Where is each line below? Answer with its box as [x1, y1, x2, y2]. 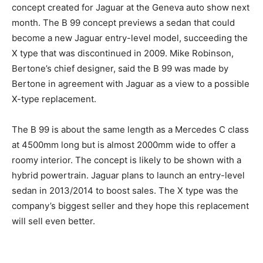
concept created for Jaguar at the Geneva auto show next [12, 1, 249, 13]
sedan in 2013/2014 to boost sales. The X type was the [12, 184, 238, 196]
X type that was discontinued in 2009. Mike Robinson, [12, 47, 234, 59]
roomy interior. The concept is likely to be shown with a [12, 154, 241, 166]
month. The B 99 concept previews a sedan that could [12, 16, 235, 28]
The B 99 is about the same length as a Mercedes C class [12, 123, 249, 135]
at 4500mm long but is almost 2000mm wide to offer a [12, 139, 235, 150]
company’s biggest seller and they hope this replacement [12, 200, 249, 211]
